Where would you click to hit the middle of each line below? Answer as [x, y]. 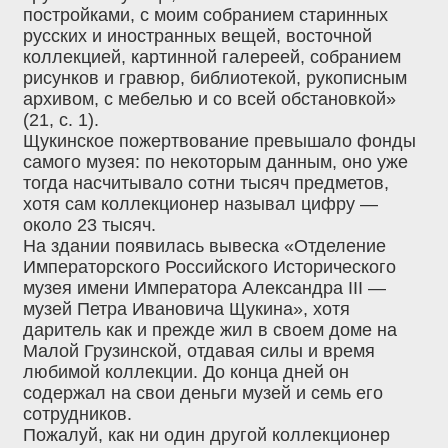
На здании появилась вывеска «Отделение [204, 246]
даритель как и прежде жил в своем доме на [210, 330]
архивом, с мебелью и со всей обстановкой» [209, 99]
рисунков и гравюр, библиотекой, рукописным [215, 78]
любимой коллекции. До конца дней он [186, 372]
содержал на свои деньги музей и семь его [203, 393]
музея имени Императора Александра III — [204, 288]
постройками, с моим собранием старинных [205, 15]
